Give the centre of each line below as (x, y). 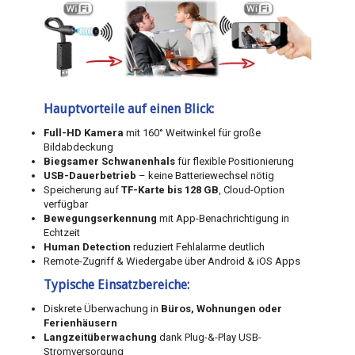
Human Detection (87, 247)
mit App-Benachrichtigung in (223, 219)
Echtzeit (62, 233)
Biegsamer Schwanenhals (109, 162)
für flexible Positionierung (235, 162)
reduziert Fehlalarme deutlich (198, 247)
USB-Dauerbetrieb (90, 176)
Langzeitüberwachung (100, 338)
